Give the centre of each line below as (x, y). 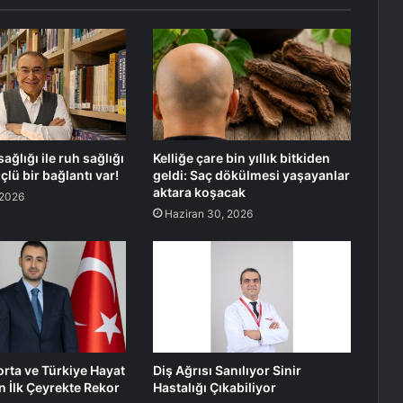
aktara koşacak (199, 193)
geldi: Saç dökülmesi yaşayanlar (251, 175)
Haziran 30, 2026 (208, 214)
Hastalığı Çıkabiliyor (214, 388)
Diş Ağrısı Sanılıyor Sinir (227, 371)
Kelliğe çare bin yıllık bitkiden (241, 158)
